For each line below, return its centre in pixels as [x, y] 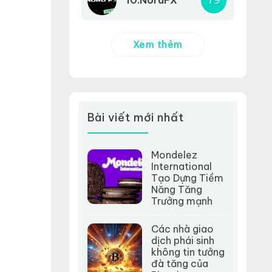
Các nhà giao [182, 229]
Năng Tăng [176, 189]
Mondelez [174, 155]
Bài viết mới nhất [135, 118]
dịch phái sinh [182, 240]
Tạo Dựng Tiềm [187, 178]
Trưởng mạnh [182, 201]
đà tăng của [179, 263]
